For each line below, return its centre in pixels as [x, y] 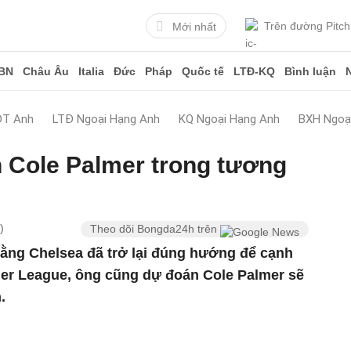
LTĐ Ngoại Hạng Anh [106, 119]
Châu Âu [46, 71]
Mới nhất [194, 26]
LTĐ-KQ [254, 71]
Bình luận [310, 71]
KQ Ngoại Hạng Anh [229, 119]
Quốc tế [203, 71]
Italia [91, 71]
